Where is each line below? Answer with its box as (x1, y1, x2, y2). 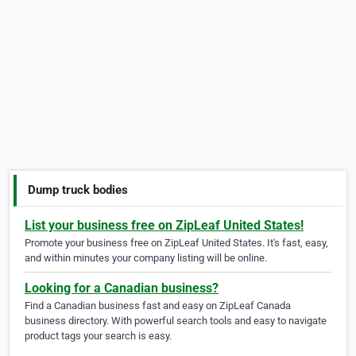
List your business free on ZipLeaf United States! (25, 218, 304, 234)
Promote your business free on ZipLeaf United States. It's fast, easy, (25, 237, 328, 250)
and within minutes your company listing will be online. (25, 252, 267, 265)
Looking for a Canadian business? (25, 281, 219, 296)
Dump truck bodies (28, 182, 129, 197)
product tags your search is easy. (25, 330, 172, 342)
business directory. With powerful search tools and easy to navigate (25, 315, 327, 327)
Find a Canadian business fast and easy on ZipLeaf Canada (25, 300, 291, 312)
